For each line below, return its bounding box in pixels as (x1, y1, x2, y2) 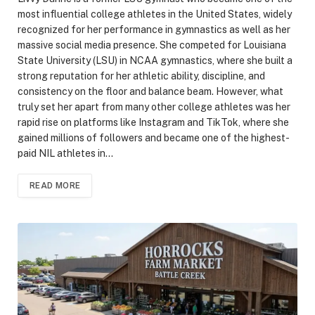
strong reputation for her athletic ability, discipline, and (18, 70, 265, 82)
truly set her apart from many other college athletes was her (18, 101, 290, 112)
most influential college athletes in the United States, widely (18, 8, 292, 20)
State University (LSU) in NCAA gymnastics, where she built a (18, 54, 292, 66)
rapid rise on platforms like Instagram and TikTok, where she (18, 116, 289, 128)
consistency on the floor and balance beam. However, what (18, 85, 283, 97)
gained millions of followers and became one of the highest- (18, 131, 290, 143)
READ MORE (30, 180, 81, 191)
